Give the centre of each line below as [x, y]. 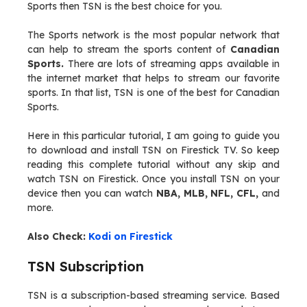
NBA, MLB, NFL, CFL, [206, 193]
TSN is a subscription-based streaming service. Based [153, 295]
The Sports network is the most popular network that [153, 35]
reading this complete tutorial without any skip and [153, 164]
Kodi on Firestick [131, 236]
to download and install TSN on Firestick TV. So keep [153, 150]
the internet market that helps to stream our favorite [153, 78]
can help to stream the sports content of [127, 49]
